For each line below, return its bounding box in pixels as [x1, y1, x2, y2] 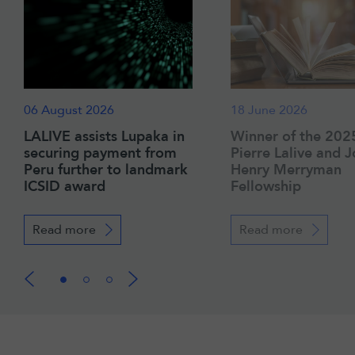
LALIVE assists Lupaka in [24, 126, 185, 147]
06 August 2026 [24, 101, 114, 119]
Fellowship [231, 176, 301, 197]
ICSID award [24, 176, 105, 197]
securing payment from [24, 143, 177, 163]
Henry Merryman [231, 159, 342, 180]
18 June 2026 [231, 101, 307, 119]
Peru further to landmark [24, 159, 188, 180]
